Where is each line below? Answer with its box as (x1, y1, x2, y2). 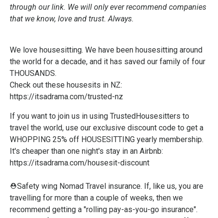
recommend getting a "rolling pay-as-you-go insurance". (10, 205, 198, 214)
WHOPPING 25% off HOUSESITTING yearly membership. (10, 135, 203, 144)
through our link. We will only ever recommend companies (10, 2, 206, 12)
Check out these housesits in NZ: (10, 80, 122, 90)
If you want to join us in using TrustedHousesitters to (10, 111, 189, 121)
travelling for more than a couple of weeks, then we (10, 193, 183, 202)
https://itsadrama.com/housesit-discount (10, 158, 149, 167)
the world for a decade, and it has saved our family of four (10, 57, 205, 66)
